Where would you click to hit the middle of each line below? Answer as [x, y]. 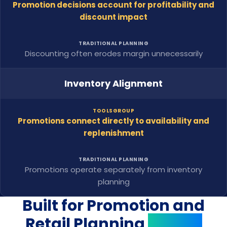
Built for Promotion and [113, 206]
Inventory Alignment [113, 83]
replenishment [113, 133]
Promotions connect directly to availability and [113, 121]
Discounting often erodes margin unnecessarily [113, 53]
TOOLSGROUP [113, 111]
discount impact [113, 17]
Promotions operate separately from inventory [113, 169]
